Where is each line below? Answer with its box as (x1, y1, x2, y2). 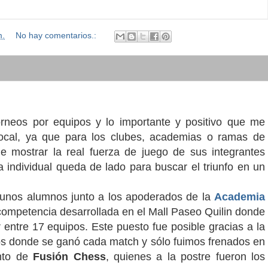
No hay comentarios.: (15, 31, 99, 41)
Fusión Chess (28, 251, 106, 263)
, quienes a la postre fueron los (105, 251, 266, 263)
